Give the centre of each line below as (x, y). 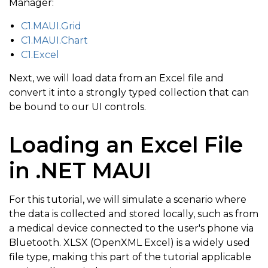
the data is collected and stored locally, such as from (134, 214)
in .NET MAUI (80, 171)
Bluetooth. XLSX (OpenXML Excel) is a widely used (130, 243)
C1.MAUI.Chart (54, 41)
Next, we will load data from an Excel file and (116, 78)
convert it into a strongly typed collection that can (129, 93)
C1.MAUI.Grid (51, 26)
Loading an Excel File (126, 145)
